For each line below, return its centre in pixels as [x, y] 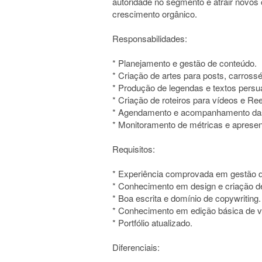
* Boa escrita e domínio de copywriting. [187, 198]
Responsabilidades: [150, 38]
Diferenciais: [136, 247]
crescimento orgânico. [155, 14]
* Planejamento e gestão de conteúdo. [185, 63]
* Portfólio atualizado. [152, 223]
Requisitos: [134, 149]
